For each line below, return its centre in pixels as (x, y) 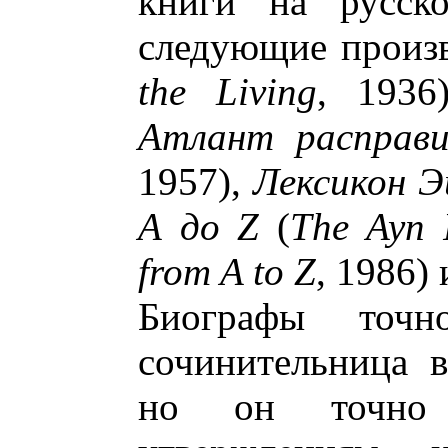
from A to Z (227, 271)
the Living (228, 91)
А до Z (199, 226)
